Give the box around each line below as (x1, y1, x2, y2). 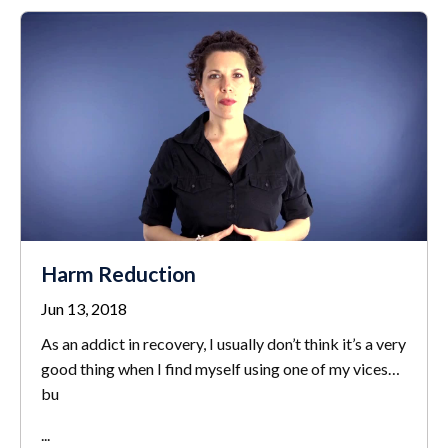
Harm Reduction (41, 260, 196, 286)
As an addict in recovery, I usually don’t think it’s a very (41, 333, 406, 353)
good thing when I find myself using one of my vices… (41, 358, 400, 378)
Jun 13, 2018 (41, 298, 127, 318)
